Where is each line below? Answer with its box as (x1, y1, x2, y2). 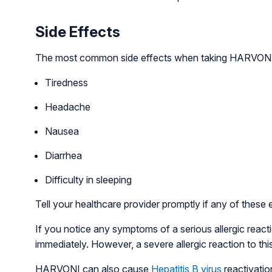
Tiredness (44, 76, 88, 89)
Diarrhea (44, 149, 82, 161)
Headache (44, 100, 90, 113)
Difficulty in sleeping (44, 173, 132, 186)
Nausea (44, 124, 79, 137)
